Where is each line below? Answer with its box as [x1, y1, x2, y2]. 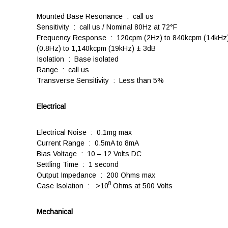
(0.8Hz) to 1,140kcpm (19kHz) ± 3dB [37, 44, 156, 52]
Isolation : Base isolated [37, 54, 119, 63]
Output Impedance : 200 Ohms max [37, 170, 155, 179]
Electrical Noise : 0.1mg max [37, 128, 132, 136]
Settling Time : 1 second [37, 160, 119, 168]
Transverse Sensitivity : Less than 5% [37, 76, 164, 84]
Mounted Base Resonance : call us [37, 12, 154, 20]
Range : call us [37, 65, 89, 74]
